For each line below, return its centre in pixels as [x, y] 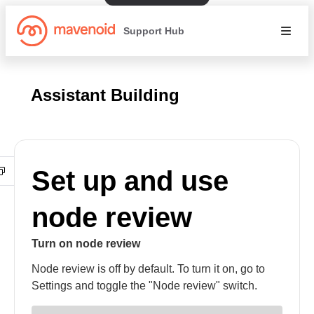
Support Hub [154, 30]
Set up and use [130, 181]
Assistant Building [105, 95]
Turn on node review [86, 244]
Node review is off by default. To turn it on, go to [148, 269]
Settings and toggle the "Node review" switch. [144, 286]
